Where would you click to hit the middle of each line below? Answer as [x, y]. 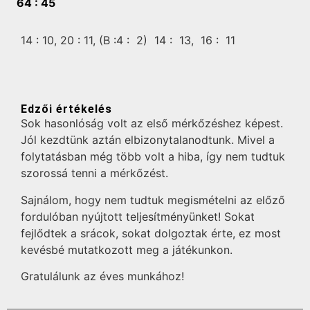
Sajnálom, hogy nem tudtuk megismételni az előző [153, 200]
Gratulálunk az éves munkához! [102, 276]
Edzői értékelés [66, 109]
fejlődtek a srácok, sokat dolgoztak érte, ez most [151, 233]
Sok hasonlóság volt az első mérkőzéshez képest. [152, 124]
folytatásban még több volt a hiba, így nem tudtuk [153, 157]
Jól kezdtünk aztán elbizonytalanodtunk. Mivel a [148, 140]
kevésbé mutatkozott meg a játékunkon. [127, 249]
